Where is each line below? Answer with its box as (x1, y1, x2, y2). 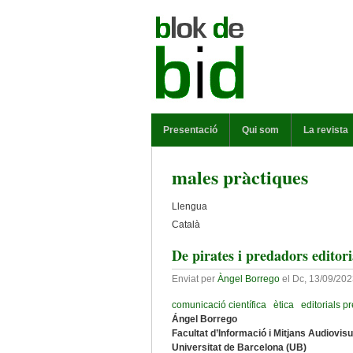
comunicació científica (172, 299, 266, 310)
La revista (303, 124, 348, 136)
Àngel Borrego (217, 273, 280, 284)
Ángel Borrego (172, 314, 237, 325)
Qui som (242, 124, 279, 136)
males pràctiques (172, 163, 308, 191)
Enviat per (172, 273, 217, 284)
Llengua (172, 201, 207, 212)
